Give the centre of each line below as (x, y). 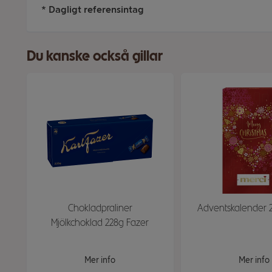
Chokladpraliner (100, 208)
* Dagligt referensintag (93, 9)
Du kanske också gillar (95, 56)
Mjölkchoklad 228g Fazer (100, 223)
